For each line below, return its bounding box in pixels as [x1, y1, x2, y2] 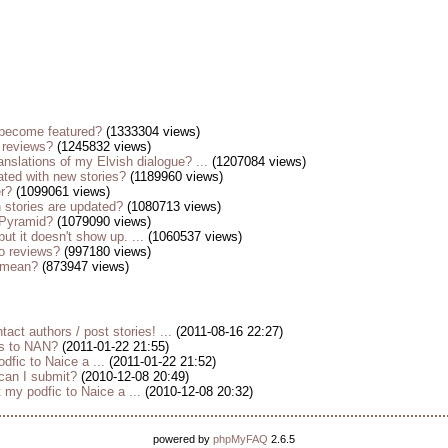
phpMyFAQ [213, 433, 268, 445]
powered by [153, 433, 213, 445]
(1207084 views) [208, 154, 306, 170]
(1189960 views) [126, 169, 223, 185]
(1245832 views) [53, 139, 151, 155]
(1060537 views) [144, 229, 242, 245]
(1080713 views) [123, 199, 221, 215]
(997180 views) [60, 244, 151, 260]
